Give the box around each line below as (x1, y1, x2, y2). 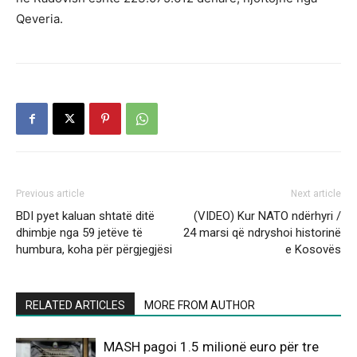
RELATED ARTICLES (25, 299, 125, 312)
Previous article (16, 188, 84, 200)
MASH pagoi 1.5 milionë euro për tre (104, 339, 319, 355)
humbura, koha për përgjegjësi (16, 242, 172, 257)
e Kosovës (285, 242, 341, 257)
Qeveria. (16, 11, 63, 27)
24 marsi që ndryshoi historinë (183, 226, 341, 241)
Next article (291, 188, 341, 200)
